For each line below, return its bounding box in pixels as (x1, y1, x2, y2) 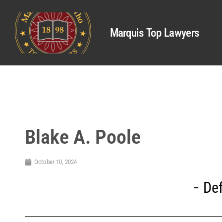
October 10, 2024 (34, 158, 77, 166)
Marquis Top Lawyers (110, 26, 199, 40)
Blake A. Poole (25, 125, 141, 149)
